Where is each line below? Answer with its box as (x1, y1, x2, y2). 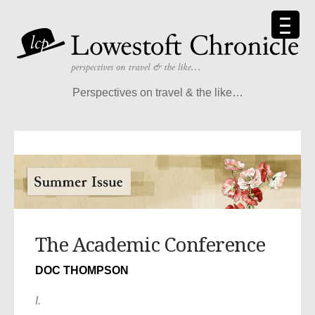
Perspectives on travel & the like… (72, 86, 243, 98)
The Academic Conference (35, 233, 265, 257)
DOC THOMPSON (35, 264, 129, 277)
